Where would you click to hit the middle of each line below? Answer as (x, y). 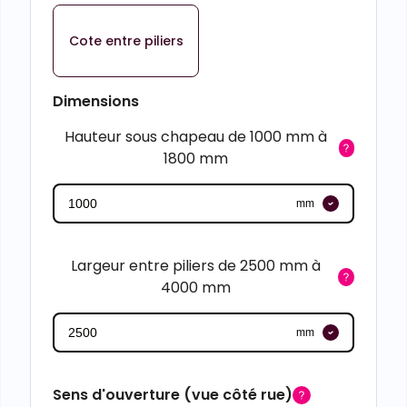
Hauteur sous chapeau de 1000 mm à (195, 137)
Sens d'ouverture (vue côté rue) (173, 395)
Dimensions (96, 101)
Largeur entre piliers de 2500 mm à (195, 266)
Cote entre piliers (126, 40)
